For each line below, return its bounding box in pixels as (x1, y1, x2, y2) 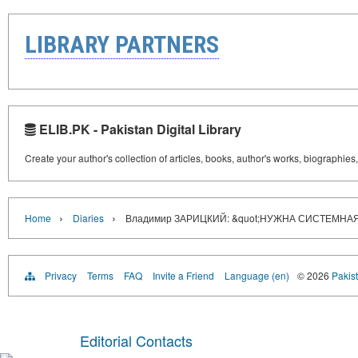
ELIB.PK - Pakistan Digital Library (36, 120, 241, 138)
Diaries (73, 211, 104, 225)
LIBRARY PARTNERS (25, 30, 219, 58)
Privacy (45, 268, 77, 282)
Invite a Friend (153, 268, 214, 282)
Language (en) (225, 268, 289, 282)
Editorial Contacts (80, 330, 193, 351)
